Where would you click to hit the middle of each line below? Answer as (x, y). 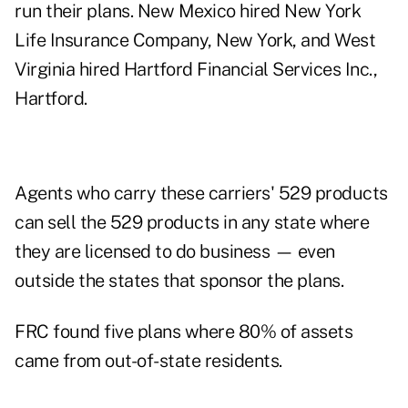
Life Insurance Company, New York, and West (195, 41)
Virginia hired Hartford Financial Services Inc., (196, 70)
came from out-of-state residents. (148, 361)
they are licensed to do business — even (175, 252)
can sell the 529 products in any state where (192, 223)
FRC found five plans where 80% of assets (184, 332)
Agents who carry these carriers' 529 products (201, 194)
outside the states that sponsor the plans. (179, 281)
